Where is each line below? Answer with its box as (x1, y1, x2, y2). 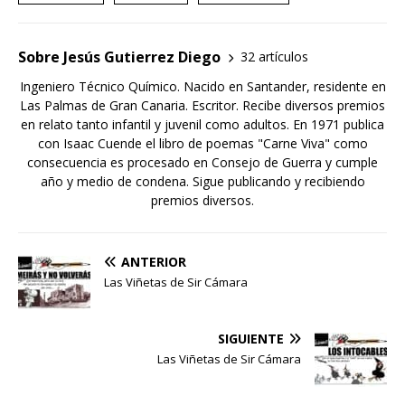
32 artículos (240, 48, 308, 66)
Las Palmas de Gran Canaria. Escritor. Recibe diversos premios (20, 96, 385, 114)
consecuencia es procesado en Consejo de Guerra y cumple (27, 153, 378, 171)
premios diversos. (151, 191, 254, 209)
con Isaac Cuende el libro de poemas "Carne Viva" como (37, 134, 368, 152)
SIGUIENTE (218, 329, 284, 347)
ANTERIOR (121, 252, 186, 270)
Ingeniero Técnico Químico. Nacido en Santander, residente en (19, 77, 386, 95)
